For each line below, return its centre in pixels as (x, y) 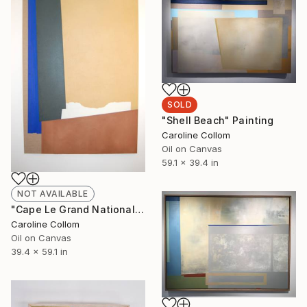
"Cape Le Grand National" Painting (139, 210)
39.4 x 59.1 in (39, 252)
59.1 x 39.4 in (190, 162)
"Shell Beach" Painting (218, 120)
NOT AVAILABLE (53, 194)
